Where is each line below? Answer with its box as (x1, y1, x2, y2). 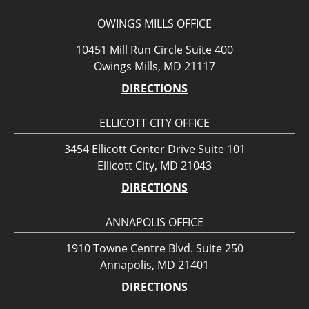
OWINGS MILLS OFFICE (97, 16, 212, 32)
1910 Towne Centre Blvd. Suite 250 (66, 241, 243, 257)
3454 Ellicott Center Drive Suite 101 (63, 141, 246, 157)
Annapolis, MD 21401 (100, 257, 209, 273)
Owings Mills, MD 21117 (94, 59, 215, 74)
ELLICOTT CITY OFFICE (99, 115, 210, 131)
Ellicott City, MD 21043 (97, 158, 212, 174)
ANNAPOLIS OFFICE (106, 215, 203, 230)
